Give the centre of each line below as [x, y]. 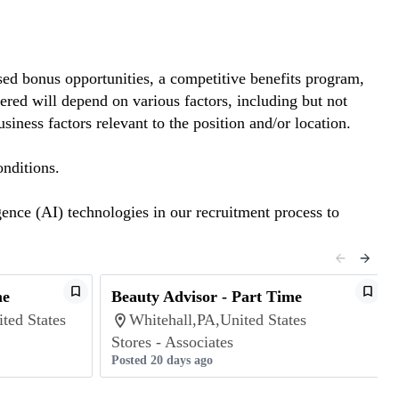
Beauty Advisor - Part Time [207, 297]
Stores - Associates [172, 342]
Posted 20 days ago [162, 360]
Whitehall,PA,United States [218, 320]
